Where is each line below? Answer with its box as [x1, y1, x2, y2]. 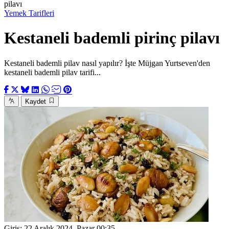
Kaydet [25, 97, 46, 105]
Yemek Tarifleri [4, 9, 54, 17]
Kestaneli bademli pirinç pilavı [4, 29, 224, 48]
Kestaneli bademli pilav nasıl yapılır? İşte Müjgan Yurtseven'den [4, 58, 210, 67]
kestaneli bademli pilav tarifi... [4, 67, 101, 77]
